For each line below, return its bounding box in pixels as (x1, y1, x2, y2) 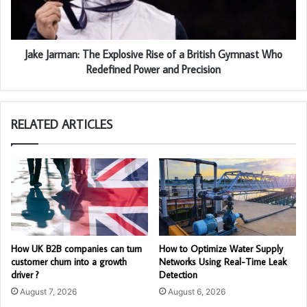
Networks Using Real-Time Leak (159, 255, 286, 268)
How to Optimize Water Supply (159, 242, 283, 255)
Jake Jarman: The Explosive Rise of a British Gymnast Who (25, 47, 282, 61)
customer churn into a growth (11, 255, 127, 268)
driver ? (11, 268, 39, 281)
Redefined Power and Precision (86, 62, 221, 76)
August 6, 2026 (168, 286, 225, 297)
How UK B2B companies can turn (11, 242, 142, 255)
